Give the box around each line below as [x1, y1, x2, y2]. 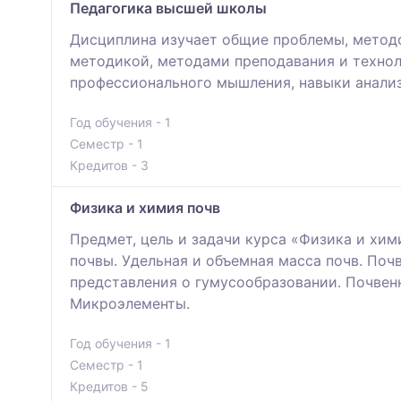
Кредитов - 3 [70, 158, 149, 174]
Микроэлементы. [70, 294, 190, 313]
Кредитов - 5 [70, 379, 149, 395]
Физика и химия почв [70, 199, 220, 218]
